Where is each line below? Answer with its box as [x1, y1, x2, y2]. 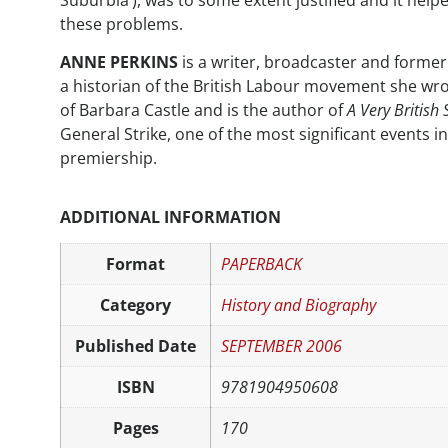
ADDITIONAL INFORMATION [60, 206, 281, 229]
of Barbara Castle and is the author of [60, 99, 347, 122]
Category [100, 294, 171, 317]
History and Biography [221, 294, 376, 317]
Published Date [75, 335, 196, 358]
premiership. [60, 147, 157, 170]
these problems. [60, 13, 183, 35]
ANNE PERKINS [60, 51, 178, 74]
